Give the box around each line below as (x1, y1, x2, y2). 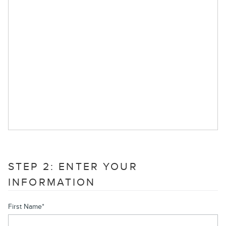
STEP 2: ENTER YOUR (8, 160, 138, 173)
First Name (8, 202, 42, 211)
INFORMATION (8, 176, 96, 189)
